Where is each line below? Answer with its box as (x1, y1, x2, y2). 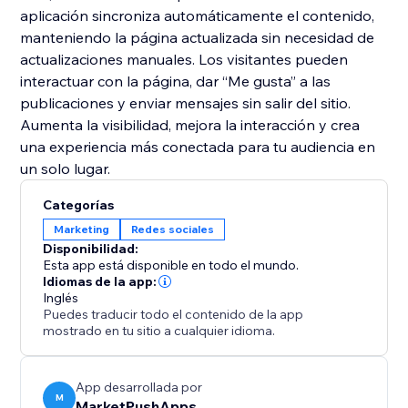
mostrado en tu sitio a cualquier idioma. (43, 322, 276, 340)
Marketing (54, 222, 110, 237)
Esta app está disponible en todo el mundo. (43, 257, 300, 274)
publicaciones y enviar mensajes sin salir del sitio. (20, 94, 352, 113)
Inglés (43, 290, 79, 307)
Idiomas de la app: (43, 273, 158, 291)
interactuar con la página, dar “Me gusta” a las (20, 72, 331, 91)
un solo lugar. (20, 159, 111, 178)
